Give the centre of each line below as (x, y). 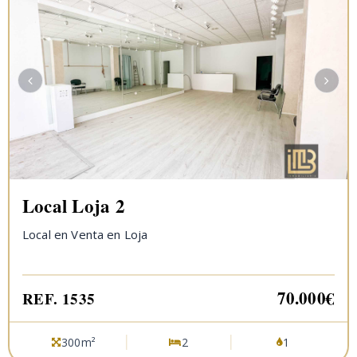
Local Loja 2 (74, 206)
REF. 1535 (59, 298)
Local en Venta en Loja (85, 234)
